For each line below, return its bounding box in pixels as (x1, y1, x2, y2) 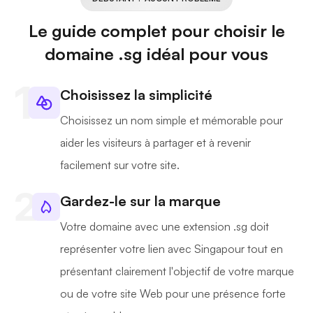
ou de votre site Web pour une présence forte (60, 286, 286, 301)
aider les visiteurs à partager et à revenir (60, 136, 251, 150)
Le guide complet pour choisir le (28, 20, 285, 42)
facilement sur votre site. (60, 158, 180, 173)
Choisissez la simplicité (60, 86, 212, 104)
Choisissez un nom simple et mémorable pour (60, 113, 283, 128)
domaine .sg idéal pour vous (45, 43, 268, 65)
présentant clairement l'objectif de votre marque (60, 264, 294, 279)
